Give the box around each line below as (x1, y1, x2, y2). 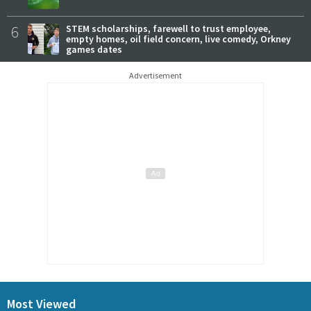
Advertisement (129, 69, 182, 81)
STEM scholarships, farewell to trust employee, (66, 22, 271, 35)
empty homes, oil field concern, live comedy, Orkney (66, 32, 291, 45)
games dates (66, 42, 122, 56)
